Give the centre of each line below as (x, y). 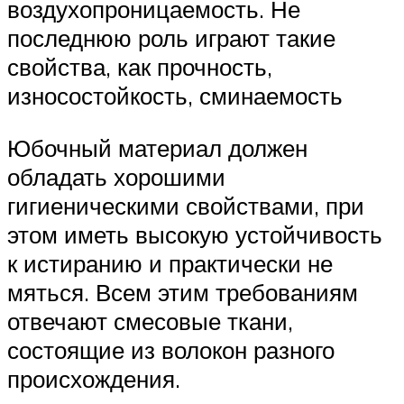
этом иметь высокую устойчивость (195, 234)
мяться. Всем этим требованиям (183, 292)
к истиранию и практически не (170, 263)
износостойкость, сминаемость (175, 96)
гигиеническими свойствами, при (186, 205)
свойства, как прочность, (140, 67)
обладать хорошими (116, 176)
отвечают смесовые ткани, (150, 321)
